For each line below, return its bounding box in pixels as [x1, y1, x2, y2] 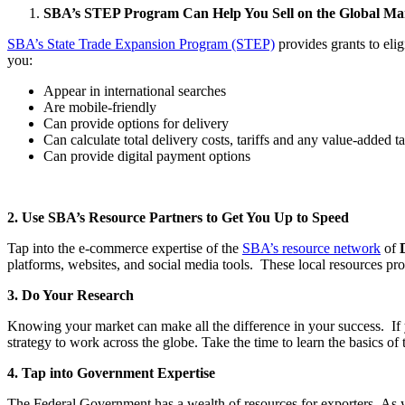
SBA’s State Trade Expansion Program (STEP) [7, 35, 275, 52]
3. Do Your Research [7, 287, 134, 303]
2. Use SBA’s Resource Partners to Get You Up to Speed [7, 209, 349, 225]
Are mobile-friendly [43, 99, 156, 115]
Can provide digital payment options [43, 147, 250, 164]
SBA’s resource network [242, 240, 381, 256]
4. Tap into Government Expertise [7, 364, 215, 381]
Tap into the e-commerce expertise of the [7, 240, 242, 256]
